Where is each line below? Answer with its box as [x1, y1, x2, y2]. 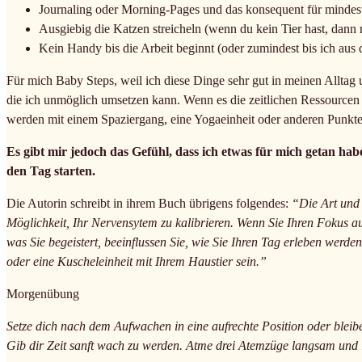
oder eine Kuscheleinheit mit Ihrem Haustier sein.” [6, 254, 267, 268]
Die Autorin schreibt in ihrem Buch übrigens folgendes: [6, 196, 292, 210]
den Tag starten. [6, 163, 95, 178]
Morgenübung [6, 286, 79, 301]
